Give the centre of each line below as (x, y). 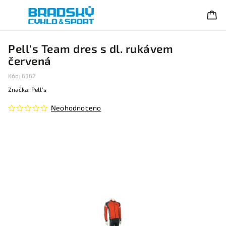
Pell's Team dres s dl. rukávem (91, 49)
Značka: (20, 89)
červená (30, 61)
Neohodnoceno (76, 108)
